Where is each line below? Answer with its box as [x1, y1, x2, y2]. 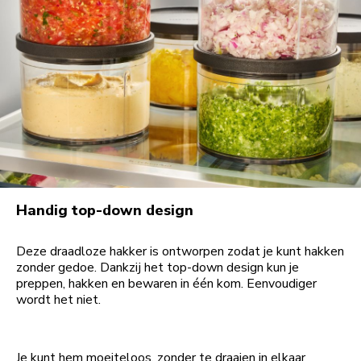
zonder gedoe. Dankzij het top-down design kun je [16, 259, 299, 277]
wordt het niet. [16, 291, 101, 309]
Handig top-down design [16, 201, 193, 221]
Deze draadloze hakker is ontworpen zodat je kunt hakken [16, 243, 344, 261]
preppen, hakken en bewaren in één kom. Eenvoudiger [16, 275, 317, 293]
